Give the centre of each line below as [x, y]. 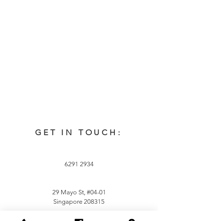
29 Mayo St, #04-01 [79, 192]
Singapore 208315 [79, 202]
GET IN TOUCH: [79, 132]
